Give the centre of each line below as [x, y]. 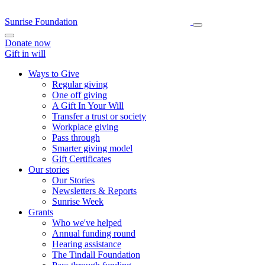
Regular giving [80, 84]
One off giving [80, 95]
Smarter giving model [92, 148]
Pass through [76, 138]
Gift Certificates [82, 159]
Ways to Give [54, 74]
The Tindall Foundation [96, 255]
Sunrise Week [78, 201]
